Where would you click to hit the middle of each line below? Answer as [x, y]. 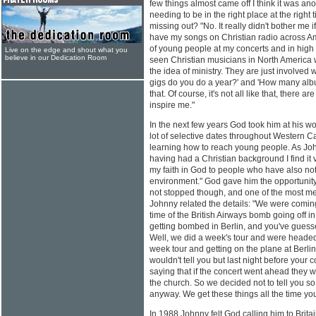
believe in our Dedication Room [56, 57]
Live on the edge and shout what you [66, 50]
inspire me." [172, 105]
